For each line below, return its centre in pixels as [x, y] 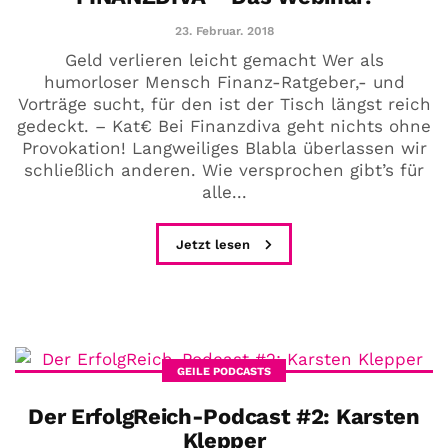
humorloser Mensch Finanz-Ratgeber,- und [224, 81]
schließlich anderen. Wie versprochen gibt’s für [224, 169]
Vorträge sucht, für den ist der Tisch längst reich [224, 103]
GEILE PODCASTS [224, 371]
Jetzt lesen [215, 244]
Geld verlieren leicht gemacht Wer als [224, 59]
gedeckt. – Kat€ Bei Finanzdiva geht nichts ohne [224, 125]
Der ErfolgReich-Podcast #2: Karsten [224, 416]
